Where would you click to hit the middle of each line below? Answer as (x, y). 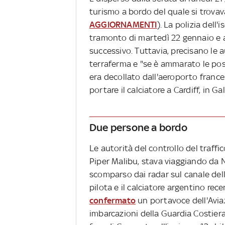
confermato (113, 201)
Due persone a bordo (138, 128)
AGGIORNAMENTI (123, 25)
